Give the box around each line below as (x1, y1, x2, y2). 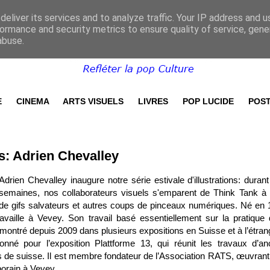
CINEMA (16, 96, 49, 106)
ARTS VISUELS (63, 96, 124, 106)
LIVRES (138, 96, 168, 106)
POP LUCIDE (183, 96, 234, 106)
